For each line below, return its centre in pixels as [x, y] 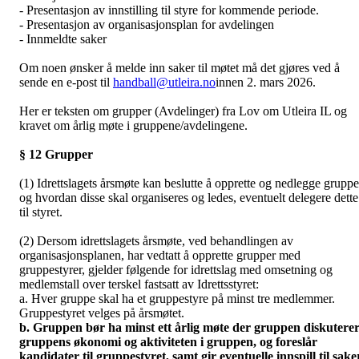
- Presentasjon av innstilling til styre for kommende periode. [169, 10]
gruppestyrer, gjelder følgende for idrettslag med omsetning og [176, 270]
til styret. [41, 212]
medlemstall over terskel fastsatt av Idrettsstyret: [139, 284]
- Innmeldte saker [63, 39]
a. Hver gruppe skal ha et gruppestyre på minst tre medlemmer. [177, 298]
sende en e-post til [66, 82]
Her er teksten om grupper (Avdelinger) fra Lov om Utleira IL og [183, 111]
